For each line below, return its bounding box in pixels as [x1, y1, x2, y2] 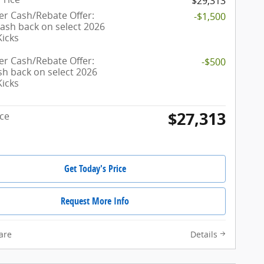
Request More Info [61, 194, 129, 207]
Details [190, 229, 217, 240]
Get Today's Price [64, 162, 126, 176]
